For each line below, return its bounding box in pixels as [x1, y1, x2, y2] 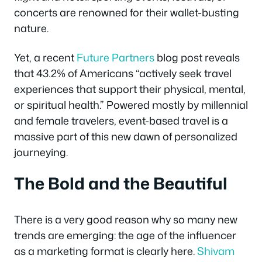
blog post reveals [154, 49, 240, 65]
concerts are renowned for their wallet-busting [14, 5, 239, 20]
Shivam [197, 243, 235, 259]
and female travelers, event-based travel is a [14, 112, 228, 128]
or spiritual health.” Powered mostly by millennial [14, 96, 248, 112]
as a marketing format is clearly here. [14, 243, 197, 259]
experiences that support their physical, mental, [14, 81, 246, 96]
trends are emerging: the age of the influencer [14, 227, 236, 243]
